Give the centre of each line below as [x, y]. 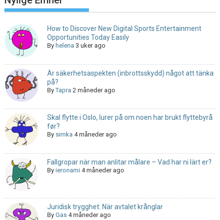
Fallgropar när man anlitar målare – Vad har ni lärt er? [129, 162]
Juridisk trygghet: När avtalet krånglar [105, 206]
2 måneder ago [94, 90]
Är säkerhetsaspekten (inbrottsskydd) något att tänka [130, 73]
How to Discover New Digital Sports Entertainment [124, 29]
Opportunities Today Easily [88, 38]
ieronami [68, 170]
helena [65, 46]
